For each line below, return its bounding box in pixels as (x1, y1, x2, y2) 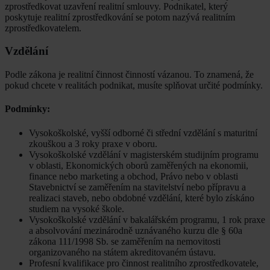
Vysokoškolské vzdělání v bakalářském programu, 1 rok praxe (29, 214, 265, 225)
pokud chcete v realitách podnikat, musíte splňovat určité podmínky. (5, 80, 263, 91)
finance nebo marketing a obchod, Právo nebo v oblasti (29, 171, 238, 181)
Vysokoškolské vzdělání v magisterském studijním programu (29, 149, 259, 160)
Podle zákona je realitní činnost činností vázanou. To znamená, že (5, 69, 254, 80)
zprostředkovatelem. (5, 22, 81, 33)
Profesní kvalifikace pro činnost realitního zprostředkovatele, (29, 257, 259, 268)
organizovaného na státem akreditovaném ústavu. (29, 246, 216, 257)
